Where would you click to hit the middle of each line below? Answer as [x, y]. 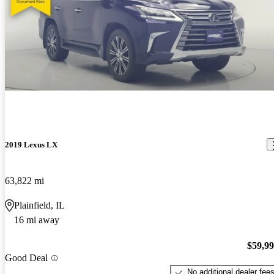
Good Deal [26, 258]
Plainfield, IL [39, 205]
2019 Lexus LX [31, 144]
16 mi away [37, 220]
